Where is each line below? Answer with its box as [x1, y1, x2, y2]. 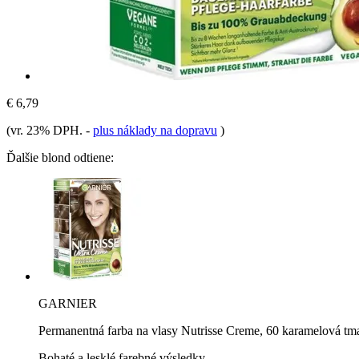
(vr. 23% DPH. [6, 123, 86, 137]
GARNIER [38, 296, 97, 310]
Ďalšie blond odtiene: [6, 150, 114, 164]
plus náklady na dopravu [93, 123, 217, 137]
